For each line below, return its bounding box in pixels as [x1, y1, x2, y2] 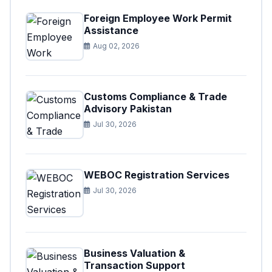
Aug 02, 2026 [93, 41, 140, 50]
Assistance [84, 24, 138, 36]
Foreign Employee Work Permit [84, 12, 232, 24]
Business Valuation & [84, 247, 185, 259]
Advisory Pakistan [84, 103, 172, 115]
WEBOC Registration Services [84, 169, 229, 181]
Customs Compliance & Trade [84, 90, 227, 103]
